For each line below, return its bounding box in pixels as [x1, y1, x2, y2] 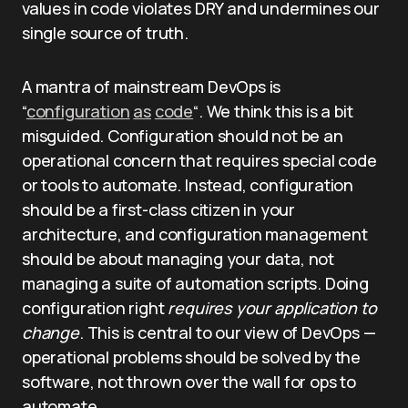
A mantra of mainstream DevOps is [22, 76, 281, 97]
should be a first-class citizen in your [22, 199, 295, 220]
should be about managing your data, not [22, 248, 334, 270]
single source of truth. [22, 22, 189, 44]
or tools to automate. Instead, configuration [22, 174, 354, 196]
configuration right [22, 297, 168, 319]
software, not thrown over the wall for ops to [22, 371, 356, 393]
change [22, 321, 79, 343]
